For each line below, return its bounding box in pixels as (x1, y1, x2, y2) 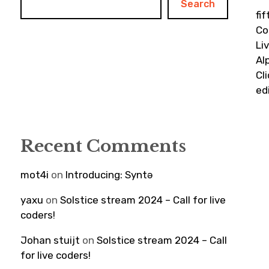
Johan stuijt (20, 234, 80, 246)
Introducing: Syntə (65, 169, 153, 181)
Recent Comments (20, 136, 187, 157)
